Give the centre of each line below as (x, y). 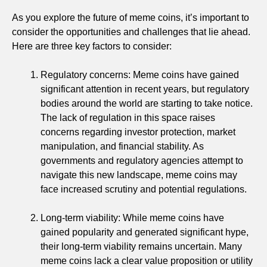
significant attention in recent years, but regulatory (145, 89)
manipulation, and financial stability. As (122, 146)
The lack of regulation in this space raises (128, 117)
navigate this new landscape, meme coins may (139, 175)
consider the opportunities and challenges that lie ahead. (131, 32)
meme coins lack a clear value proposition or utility (147, 260)
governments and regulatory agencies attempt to (142, 160)
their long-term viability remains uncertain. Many (141, 246)
